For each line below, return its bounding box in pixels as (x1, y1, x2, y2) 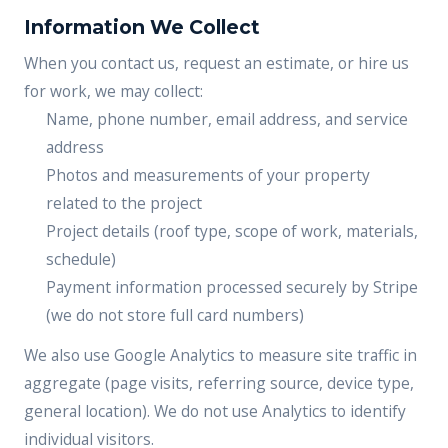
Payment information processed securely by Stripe (46, 276, 418, 298)
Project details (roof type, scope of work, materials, (46, 220, 418, 242)
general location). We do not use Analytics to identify (24, 400, 406, 422)
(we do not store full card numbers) (46, 304, 304, 326)
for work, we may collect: (24, 80, 203, 102)
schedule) (46, 248, 116, 270)
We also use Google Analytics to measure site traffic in (24, 344, 417, 366)
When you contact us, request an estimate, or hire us (24, 52, 409, 74)
